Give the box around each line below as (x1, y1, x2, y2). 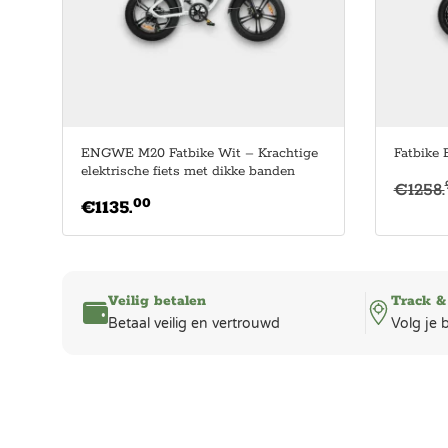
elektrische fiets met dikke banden (81, 162, 295, 180)
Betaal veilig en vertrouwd (108, 314, 280, 332)
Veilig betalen (108, 291, 206, 310)
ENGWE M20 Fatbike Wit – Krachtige (81, 144, 318, 162)
